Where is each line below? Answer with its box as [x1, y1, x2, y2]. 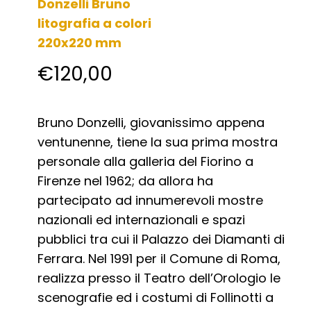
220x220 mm [37, 34, 122, 52]
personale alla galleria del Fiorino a [37, 153, 254, 171]
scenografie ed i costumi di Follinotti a [37, 289, 274, 307]
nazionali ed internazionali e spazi [37, 211, 246, 229]
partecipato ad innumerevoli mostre [37, 192, 264, 210]
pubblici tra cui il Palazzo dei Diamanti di [37, 230, 285, 249]
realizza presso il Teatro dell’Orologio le [37, 269, 281, 287]
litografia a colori [37, 15, 152, 33]
